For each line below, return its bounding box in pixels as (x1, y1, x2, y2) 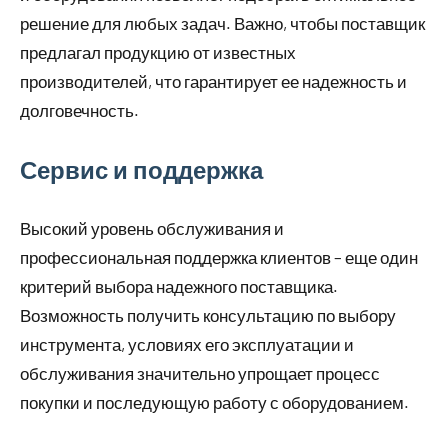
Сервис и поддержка (20, 155, 263, 185)
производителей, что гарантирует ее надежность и (20, 71, 407, 92)
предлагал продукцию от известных (20, 42, 296, 63)
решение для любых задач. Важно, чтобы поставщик (20, 13, 425, 34)
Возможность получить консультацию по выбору (20, 305, 396, 326)
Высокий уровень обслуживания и (20, 218, 284, 239)
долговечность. (20, 100, 139, 121)
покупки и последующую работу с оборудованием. (20, 392, 409, 413)
